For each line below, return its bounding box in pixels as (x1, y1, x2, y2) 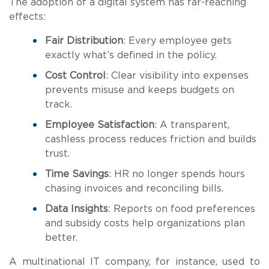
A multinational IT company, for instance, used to (9, 257, 260, 267)
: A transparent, (154, 120, 229, 130)
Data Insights (45, 204, 108, 214)
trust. (45, 149, 70, 159)
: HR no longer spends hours (109, 169, 245, 179)
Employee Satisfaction (45, 120, 154, 130)
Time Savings (45, 169, 109, 179)
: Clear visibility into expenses (106, 71, 249, 80)
